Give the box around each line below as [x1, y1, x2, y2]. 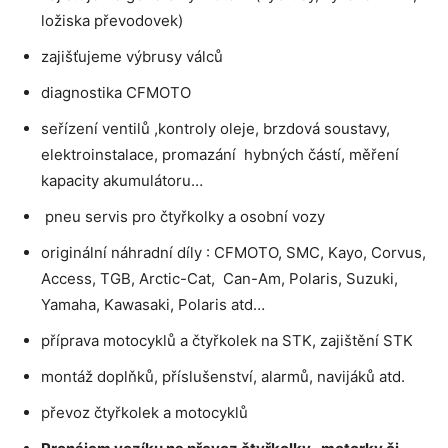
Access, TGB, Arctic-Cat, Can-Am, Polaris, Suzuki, [41, 268, 398, 288]
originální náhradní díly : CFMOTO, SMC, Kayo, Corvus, [41, 242, 426, 262]
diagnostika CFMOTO [41, 82, 191, 102]
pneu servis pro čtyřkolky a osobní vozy [41, 206, 325, 226]
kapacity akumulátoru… [41, 170, 203, 190]
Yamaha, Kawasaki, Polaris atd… [41, 294, 265, 314]
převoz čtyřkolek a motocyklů [41, 402, 248, 422]
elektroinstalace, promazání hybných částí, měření [41, 144, 399, 164]
